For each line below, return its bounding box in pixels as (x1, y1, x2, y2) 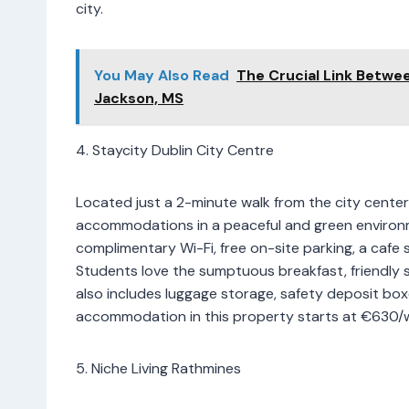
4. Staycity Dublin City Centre (76, 140, 274, 160)
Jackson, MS (94, 88, 184, 108)
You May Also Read (94, 65, 229, 85)
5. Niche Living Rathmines (76, 358, 241, 378)
